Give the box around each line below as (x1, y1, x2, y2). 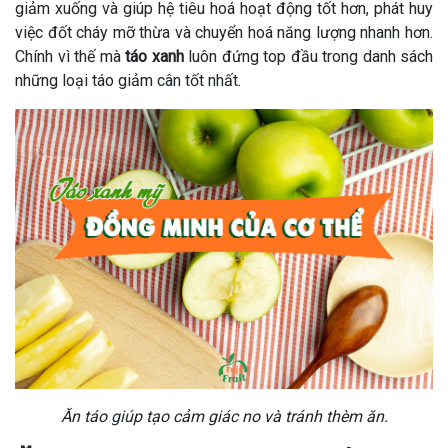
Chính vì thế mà (15, 46, 125, 66)
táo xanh (125, 46, 184, 66)
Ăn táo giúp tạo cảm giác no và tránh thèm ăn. (60, 407, 388, 426)
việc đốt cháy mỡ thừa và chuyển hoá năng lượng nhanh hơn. (15, 22, 433, 42)
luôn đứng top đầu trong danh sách (183, 46, 433, 66)
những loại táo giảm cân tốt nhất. (15, 70, 241, 90)
